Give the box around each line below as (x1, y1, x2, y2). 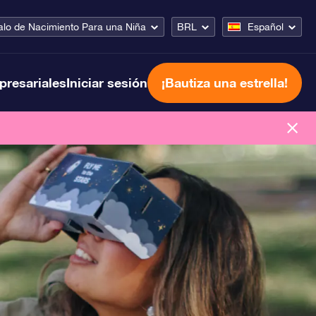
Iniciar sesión (66, 74, 147, 90)
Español (248, 20, 284, 32)
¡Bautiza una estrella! (162, 74, 288, 90)
